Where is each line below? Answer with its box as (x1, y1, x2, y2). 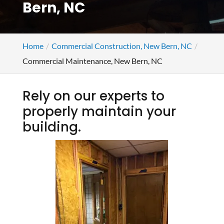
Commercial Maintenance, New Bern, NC (22, 56, 162, 65)
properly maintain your (22, 102, 176, 120)
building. (22, 118, 81, 136)
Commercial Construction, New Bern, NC (51, 41, 192, 50)
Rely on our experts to (22, 87, 164, 105)
